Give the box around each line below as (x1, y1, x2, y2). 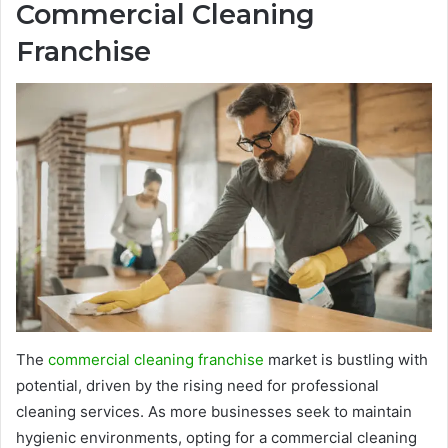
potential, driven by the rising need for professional (16, 376, 379, 396)
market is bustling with (264, 350, 428, 370)
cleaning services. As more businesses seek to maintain (16, 402, 412, 422)
